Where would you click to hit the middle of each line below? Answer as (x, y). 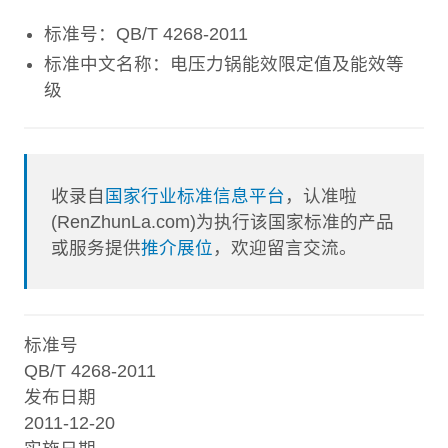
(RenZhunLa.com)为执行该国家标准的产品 (223, 221)
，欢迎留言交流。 (285, 247)
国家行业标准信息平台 (195, 195)
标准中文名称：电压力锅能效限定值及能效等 (224, 63)
